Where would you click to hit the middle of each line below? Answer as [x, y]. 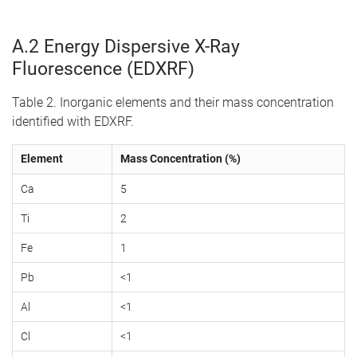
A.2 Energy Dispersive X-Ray [126, 46]
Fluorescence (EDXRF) [103, 69]
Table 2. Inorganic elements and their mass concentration [173, 102]
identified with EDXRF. [73, 121]
